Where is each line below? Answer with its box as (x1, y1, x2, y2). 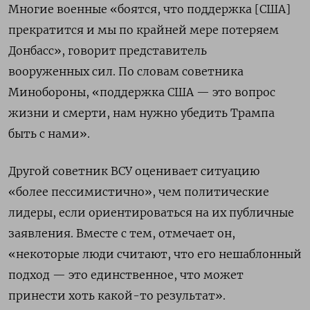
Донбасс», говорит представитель (8, 43, 207, 57)
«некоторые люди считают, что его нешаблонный (8, 246, 302, 261)
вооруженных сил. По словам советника (8, 64, 244, 78)
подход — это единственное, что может (8, 267, 244, 282)
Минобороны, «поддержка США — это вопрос (8, 84, 275, 99)
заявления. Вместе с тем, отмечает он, (8, 226, 235, 240)
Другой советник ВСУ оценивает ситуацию (8, 163, 259, 178)
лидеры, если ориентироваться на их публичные (8, 205, 294, 219)
